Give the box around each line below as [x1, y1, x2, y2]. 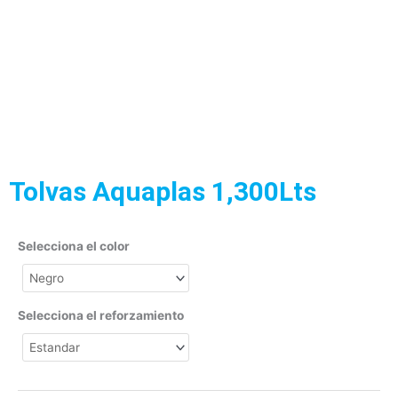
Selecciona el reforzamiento [18, 308, 184, 323]
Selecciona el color [18, 239, 130, 254]
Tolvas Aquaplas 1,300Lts [9, 176, 316, 208]
